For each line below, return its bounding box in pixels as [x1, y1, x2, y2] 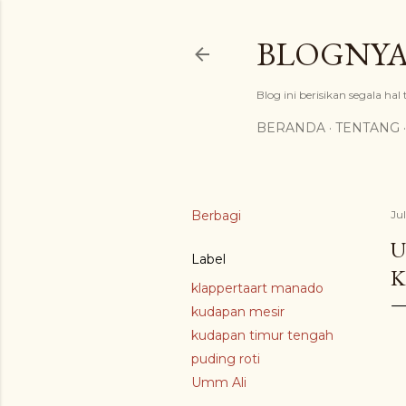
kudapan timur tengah [191, 327, 333, 343]
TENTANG [335, 120, 400, 136]
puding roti [191, 351, 260, 367]
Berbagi [191, 208, 241, 224]
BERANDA [256, 120, 325, 136]
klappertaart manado [191, 280, 324, 296]
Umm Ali [191, 374, 246, 391]
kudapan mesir [191, 304, 285, 320]
